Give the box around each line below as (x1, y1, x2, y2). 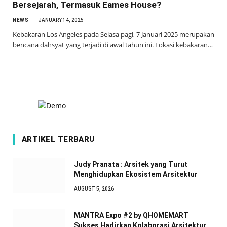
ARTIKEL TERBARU (22, 134, 95, 144)
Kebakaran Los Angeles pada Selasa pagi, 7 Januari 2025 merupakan (13, 29, 214, 39)
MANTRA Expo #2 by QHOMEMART (74, 211, 188, 219)
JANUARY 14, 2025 (39, 17, 84, 23)
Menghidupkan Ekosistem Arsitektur (74, 170, 198, 178)
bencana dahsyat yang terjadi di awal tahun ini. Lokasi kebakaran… (13, 40, 213, 49)
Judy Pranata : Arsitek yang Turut (74, 160, 187, 168)
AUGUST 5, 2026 (74, 185, 114, 192)
